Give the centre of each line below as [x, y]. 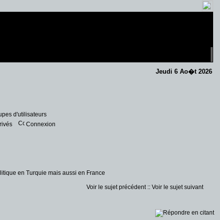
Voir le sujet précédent [116, 187]
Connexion [41, 124]
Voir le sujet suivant [178, 187]
